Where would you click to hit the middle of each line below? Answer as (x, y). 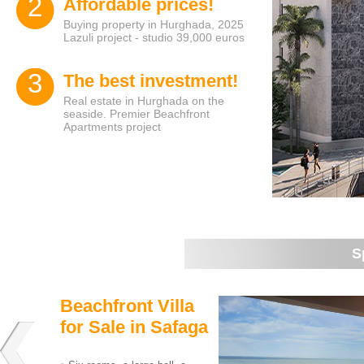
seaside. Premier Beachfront (136, 114)
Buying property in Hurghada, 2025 (154, 24)
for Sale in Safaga (134, 327)
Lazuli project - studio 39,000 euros (154, 37)
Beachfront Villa (127, 306)
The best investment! (151, 81)
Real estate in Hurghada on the (144, 101)
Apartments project (112, 127)
